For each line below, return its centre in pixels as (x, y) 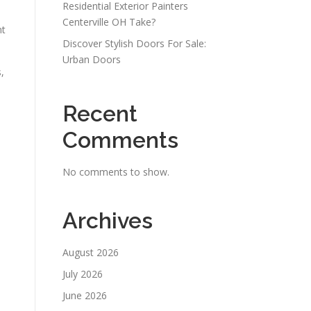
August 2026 (91, 252)
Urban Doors (92, 59)
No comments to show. (116, 172)
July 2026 (83, 274)
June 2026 (85, 295)
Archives (108, 220)
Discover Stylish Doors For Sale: (134, 43)
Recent (100, 114)
